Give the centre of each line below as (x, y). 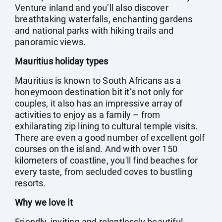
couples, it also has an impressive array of (99, 103)
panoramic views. (51, 42)
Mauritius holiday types (62, 61)
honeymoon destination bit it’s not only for (99, 92)
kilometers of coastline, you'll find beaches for (107, 160)
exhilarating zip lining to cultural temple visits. (107, 126)
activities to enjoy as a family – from (88, 115)
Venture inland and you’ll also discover (92, 8)
